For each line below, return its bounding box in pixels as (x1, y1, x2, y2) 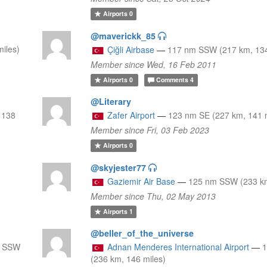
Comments (156, 75, 189, 85)
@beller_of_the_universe (91, 226, 194, 239)
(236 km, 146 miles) (91, 252, 166, 265)
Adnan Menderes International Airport (107, 240, 250, 253)
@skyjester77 (91, 161, 147, 173)
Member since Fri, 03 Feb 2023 (91, 123, 210, 136)
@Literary (91, 95, 132, 107)
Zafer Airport (107, 108, 156, 121)
